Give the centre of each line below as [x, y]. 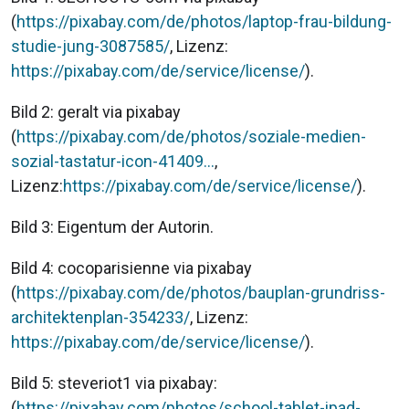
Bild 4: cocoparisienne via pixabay [131, 267]
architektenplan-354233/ [100, 317]
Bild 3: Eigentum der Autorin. [112, 226]
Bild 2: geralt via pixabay [96, 111]
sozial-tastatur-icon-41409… [113, 161]
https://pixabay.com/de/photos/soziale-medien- [191, 136]
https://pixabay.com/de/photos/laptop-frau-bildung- [204, 21]
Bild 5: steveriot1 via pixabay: [114, 383]
